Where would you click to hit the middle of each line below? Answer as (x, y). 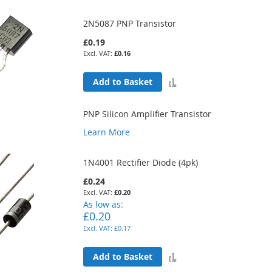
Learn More (107, 132)
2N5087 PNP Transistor (130, 23)
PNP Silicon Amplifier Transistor (148, 114)
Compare (200, 124)
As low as (102, 204)
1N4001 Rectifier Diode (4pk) (141, 162)
